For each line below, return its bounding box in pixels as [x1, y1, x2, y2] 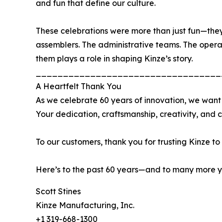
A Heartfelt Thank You [36, 81, 121, 92]
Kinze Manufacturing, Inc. [36, 200, 134, 211]
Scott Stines [36, 186, 81, 197]
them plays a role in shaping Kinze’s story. [36, 54, 193, 64]
